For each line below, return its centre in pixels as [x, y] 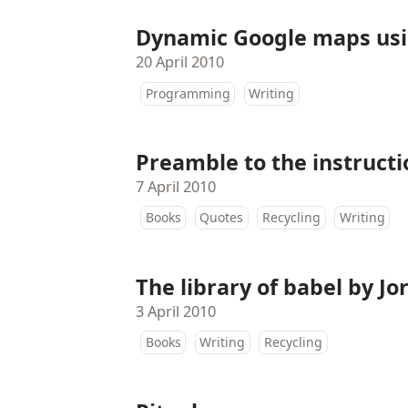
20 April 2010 [180, 62]
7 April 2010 [176, 187]
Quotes [222, 218]
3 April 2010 [176, 312]
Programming [188, 93]
